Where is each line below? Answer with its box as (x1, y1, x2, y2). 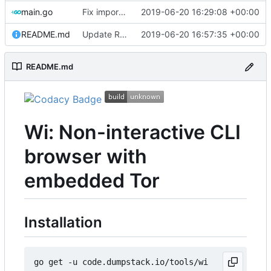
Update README (120, 29, 127, 40)
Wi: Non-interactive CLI (24, 120, 241, 144)
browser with (24, 144, 147, 168)
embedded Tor (24, 168, 160, 192)
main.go (21, 7, 53, 18)
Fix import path (119, 7, 126, 18)
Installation (24, 214, 102, 232)
